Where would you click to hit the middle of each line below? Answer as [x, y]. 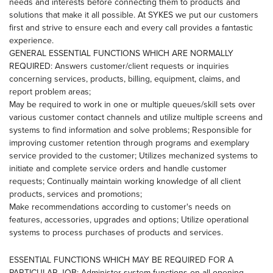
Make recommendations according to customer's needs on [120, 207]
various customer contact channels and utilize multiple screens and [136, 117]
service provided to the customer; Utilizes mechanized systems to [133, 155]
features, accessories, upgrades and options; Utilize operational [129, 219]
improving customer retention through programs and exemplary [129, 143]
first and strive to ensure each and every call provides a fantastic [131, 27]
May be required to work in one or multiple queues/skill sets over [132, 104]
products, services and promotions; [76, 194]
